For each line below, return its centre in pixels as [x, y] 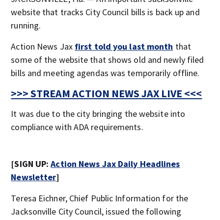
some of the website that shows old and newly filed [108, 60]
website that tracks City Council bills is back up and [105, 12]
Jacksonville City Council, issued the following [96, 211]
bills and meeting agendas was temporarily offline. [105, 73]
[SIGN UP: [31, 164]
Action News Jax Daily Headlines [115, 164]
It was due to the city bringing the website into [98, 114]
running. [26, 25]
